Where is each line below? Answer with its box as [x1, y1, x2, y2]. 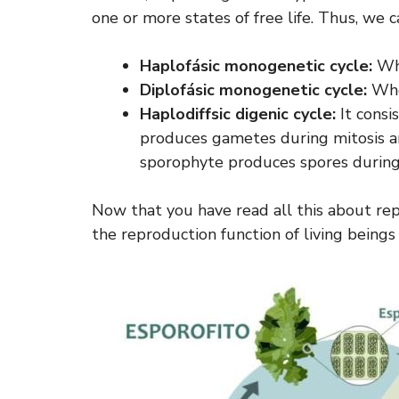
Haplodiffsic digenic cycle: [140, 103, 336, 125]
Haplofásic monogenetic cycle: [140, 55, 372, 77]
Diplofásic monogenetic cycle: [140, 79, 367, 101]
